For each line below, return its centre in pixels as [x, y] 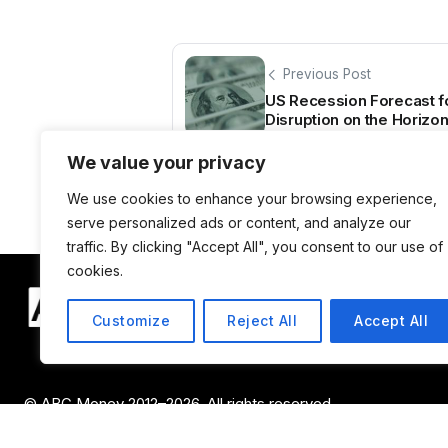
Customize [131, 320]
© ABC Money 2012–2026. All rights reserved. [179, 403]
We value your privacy [166, 162]
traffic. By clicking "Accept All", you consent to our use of [255, 246]
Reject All [262, 320]
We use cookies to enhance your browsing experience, [252, 198]
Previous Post [327, 73]
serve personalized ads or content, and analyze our [239, 222]
